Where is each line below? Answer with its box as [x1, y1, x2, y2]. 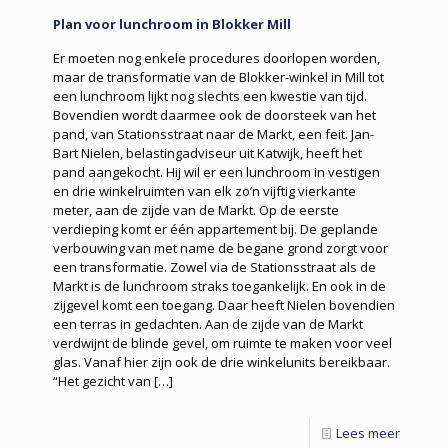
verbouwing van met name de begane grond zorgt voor [53, 238, 388, 257]
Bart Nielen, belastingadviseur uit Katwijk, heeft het [53, 143, 362, 162]
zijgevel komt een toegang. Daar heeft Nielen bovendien [53, 295, 395, 314]
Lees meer [336, 423, 400, 442]
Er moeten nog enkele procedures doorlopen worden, [53, 48, 380, 67]
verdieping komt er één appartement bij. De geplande [53, 219, 378, 238]
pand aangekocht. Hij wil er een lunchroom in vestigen [53, 162, 380, 181]
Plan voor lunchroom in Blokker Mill [53, 14, 291, 33]
